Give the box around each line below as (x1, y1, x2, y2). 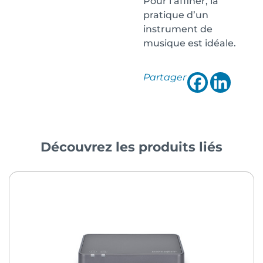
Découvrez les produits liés (41, 139, 222, 156)
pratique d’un (143, 9, 208, 21)
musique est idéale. (143, 38, 236, 49)
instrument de (143, 23, 213, 35)
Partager (143, 72, 186, 83)
